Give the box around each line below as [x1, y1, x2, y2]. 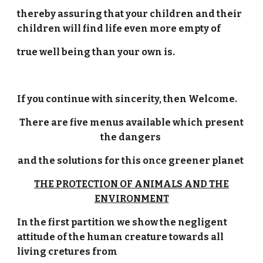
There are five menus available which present [19, 117, 244, 128]
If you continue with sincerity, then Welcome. [17, 93, 238, 104]
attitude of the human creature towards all [17, 231, 224, 242]
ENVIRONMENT [94, 193, 169, 204]
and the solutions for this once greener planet [18, 155, 245, 166]
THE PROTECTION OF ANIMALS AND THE [34, 178, 229, 190]
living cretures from [17, 246, 120, 257]
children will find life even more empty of [17, 23, 221, 34]
